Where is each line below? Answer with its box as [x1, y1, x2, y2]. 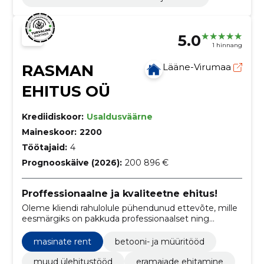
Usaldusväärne [86, 111, 153, 122]
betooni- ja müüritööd [114, 236, 204, 247]
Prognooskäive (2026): [21, 157, 122, 168]
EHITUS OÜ [21, 81, 110, 101]
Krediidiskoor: [21, 111, 84, 122]
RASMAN [21, 61, 94, 80]
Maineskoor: [21, 126, 77, 137]
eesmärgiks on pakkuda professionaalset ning [21, 213, 209, 224]
